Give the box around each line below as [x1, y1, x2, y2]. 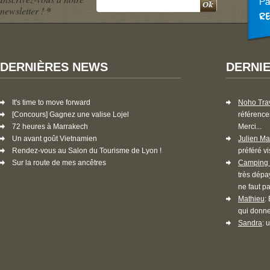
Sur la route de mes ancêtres [12, 158, 106, 167]
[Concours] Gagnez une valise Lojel [12, 110, 129, 119]
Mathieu [238, 194, 265, 203]
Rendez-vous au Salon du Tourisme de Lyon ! [12, 146, 162, 155]
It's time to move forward [12, 98, 90, 107]
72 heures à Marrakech [12, 122, 88, 131]
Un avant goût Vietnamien [12, 134, 97, 143]
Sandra [238, 218, 262, 227]
